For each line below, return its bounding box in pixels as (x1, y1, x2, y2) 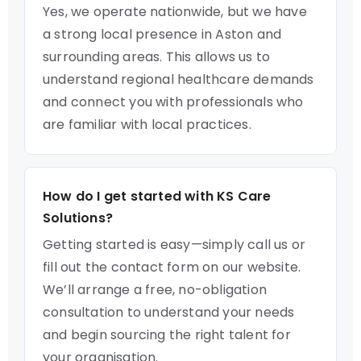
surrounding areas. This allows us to (43, 48, 271, 66)
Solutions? (43, 209, 113, 227)
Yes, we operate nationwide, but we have (43, 2, 307, 21)
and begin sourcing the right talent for (43, 326, 291, 344)
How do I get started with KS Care (43, 187, 272, 205)
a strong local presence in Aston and (43, 25, 282, 44)
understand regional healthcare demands (43, 70, 314, 89)
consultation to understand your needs (43, 303, 295, 322)
